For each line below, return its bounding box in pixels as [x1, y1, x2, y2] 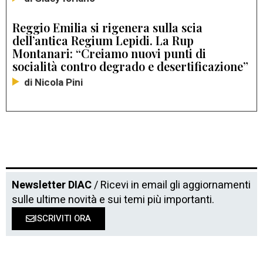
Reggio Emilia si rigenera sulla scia [12, 19, 203, 36]
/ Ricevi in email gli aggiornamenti [92, 177, 251, 194]
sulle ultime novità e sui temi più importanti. [12, 192, 214, 208]
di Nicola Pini [24, 75, 83, 90]
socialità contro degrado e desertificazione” [12, 58, 248, 75]
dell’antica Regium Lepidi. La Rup [12, 32, 194, 49]
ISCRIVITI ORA [35, 212, 91, 225]
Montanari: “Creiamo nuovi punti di [12, 45, 206, 62]
